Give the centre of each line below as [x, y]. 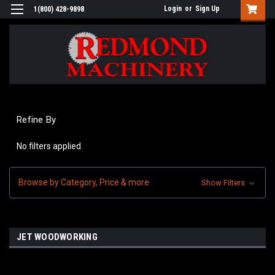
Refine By [37, 119]
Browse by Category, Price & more [84, 182]
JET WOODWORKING [57, 237]
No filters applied [49, 146]
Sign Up [207, 9]
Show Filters [224, 182]
